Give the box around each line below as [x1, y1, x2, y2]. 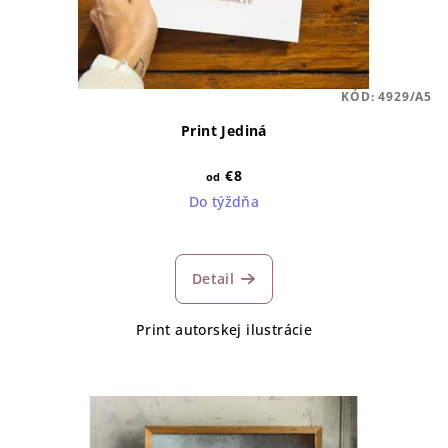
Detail [191, 268, 235, 288]
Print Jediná [181, 120, 267, 140]
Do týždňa [188, 191, 260, 211]
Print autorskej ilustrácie [135, 319, 313, 339]
